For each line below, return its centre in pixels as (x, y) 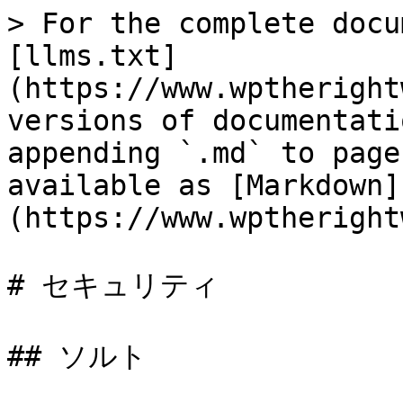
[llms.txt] (93, 56)
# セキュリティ (113, 285)
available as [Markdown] (204, 185)
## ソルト (77, 356)
